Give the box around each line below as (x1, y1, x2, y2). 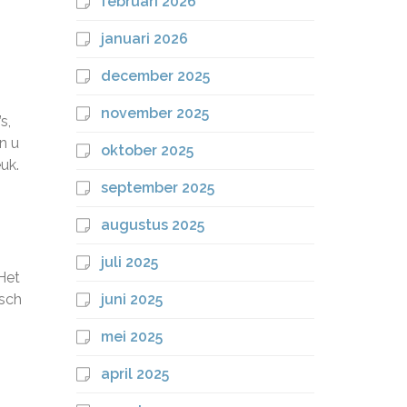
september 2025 (100, 179, 214, 196)
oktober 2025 (100, 142, 194, 159)
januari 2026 (100, 30, 188, 47)
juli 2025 (100, 253, 158, 271)
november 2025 (100, 104, 209, 122)
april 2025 (100, 365, 169, 382)
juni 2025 (100, 291, 163, 308)
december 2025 (100, 67, 210, 84)
